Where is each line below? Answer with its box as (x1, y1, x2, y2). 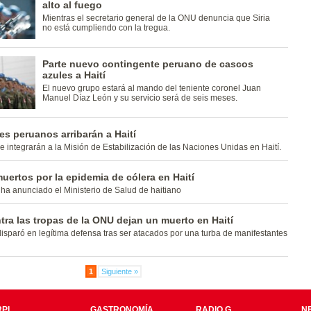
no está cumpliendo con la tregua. (42, 23, 170, 33)
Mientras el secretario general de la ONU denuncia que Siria (42, 13, 270, 23)
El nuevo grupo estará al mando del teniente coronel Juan (42, 83, 261, 93)
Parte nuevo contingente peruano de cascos (42, 58, 253, 69)
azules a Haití (42, 69, 106, 81)
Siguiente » (101, 267, 138, 276)
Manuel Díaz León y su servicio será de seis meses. (42, 93, 237, 103)
